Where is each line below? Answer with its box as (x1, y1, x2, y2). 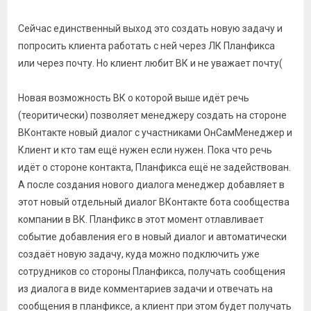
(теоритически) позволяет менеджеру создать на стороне (18, 110, 287, 121)
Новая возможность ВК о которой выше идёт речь (18, 92, 249, 103)
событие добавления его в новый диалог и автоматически (18, 231, 287, 242)
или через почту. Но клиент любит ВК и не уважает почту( (18, 58, 283, 69)
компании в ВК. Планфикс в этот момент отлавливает (18, 214, 264, 225)
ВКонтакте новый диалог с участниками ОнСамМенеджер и (18, 127, 292, 138)
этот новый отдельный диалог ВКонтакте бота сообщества (18, 196, 289, 208)
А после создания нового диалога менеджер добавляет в (18, 179, 285, 190)
